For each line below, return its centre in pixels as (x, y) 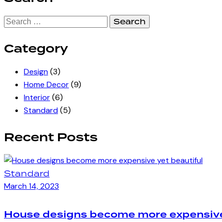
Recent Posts (51, 138)
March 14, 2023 (31, 186)
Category (36, 49)
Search (16, 20)
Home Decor (46, 85)
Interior (37, 98)
